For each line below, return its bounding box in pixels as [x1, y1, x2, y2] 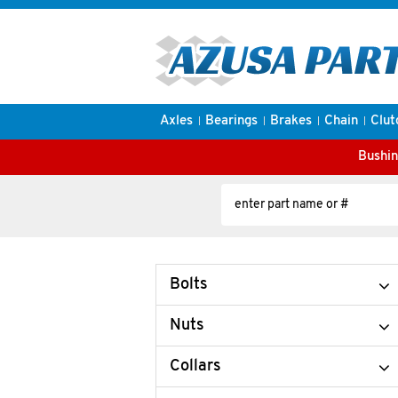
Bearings [204, 115, 258, 128]
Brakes [269, 115, 312, 128]
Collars [170, 358, 221, 375]
